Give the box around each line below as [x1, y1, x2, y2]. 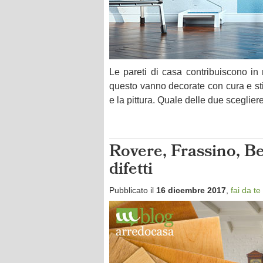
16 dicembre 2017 [156, 186, 226, 195]
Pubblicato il [109, 186, 156, 195]
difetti [109, 157, 153, 184]
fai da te [231, 186, 261, 195]
